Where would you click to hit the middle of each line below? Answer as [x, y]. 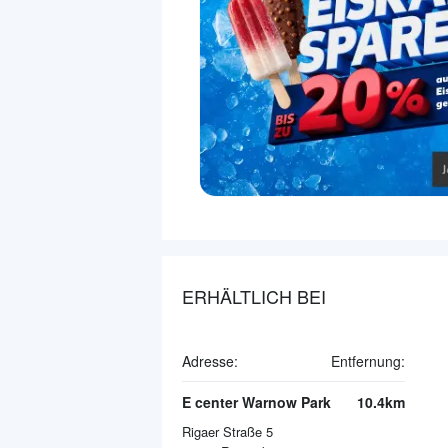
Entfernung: [368, 360]
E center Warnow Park [256, 401]
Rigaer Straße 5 [227, 431]
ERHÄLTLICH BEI [254, 295]
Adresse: [210, 360]
